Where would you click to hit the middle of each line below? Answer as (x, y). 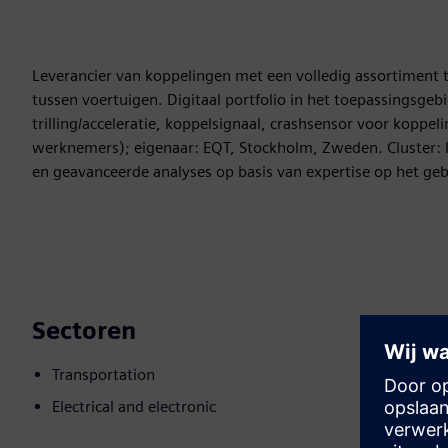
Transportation (103, 375)
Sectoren (84, 331)
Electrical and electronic (134, 407)
